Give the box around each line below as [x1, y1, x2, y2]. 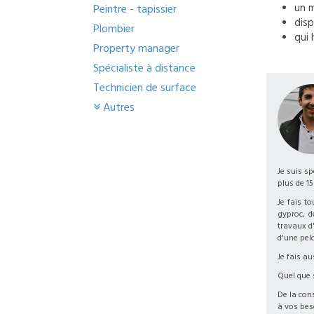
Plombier [93, 21, 135, 36]
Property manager [93, 41, 179, 56]
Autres [103, 100, 135, 115]
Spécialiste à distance [93, 60, 196, 76]
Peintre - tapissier [93, 1, 177, 17]
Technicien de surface [93, 80, 196, 95]
